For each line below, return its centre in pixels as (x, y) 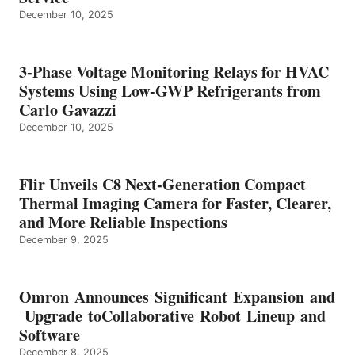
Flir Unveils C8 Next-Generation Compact (162, 185)
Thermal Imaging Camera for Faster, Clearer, (175, 204)
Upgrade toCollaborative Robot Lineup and (175, 316)
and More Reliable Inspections (123, 223)
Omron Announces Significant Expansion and (177, 297)
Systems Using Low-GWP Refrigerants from (170, 91)
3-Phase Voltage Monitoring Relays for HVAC (174, 72)
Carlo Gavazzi (68, 110)
